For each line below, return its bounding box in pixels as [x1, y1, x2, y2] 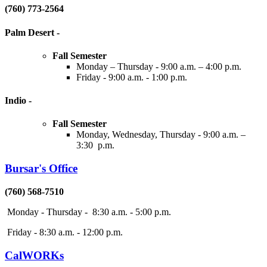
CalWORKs [5, 249, 64, 262]
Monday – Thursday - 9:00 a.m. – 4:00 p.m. [76, 61, 241, 72]
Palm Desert [5, 27, 57, 38]
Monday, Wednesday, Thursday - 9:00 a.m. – [76, 129, 246, 140]
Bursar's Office [5, 162, 77, 175]
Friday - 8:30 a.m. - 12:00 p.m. [5, 226, 123, 237]
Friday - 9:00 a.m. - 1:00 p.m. [76, 72, 187, 82]
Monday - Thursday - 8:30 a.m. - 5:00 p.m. [5, 206, 171, 217]
